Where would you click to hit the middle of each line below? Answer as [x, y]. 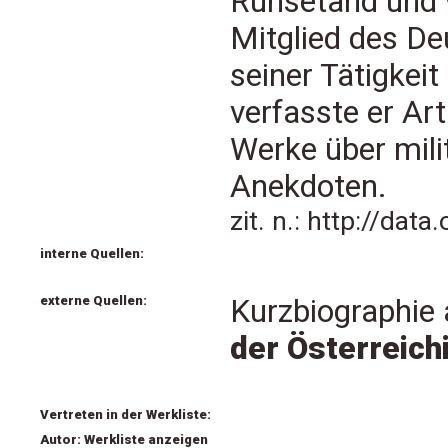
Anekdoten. [308, 186]
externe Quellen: [93, 300]
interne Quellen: [92, 253]
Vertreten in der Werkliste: [125, 414]
